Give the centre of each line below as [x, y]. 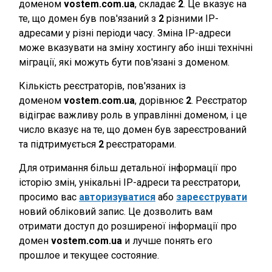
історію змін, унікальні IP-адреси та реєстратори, [130, 182]
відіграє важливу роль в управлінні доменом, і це [133, 115]
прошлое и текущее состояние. [89, 255]
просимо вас [49, 197]
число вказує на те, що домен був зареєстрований [133, 130]
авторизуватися [117, 197]
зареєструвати [212, 197]
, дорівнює [160, 100]
